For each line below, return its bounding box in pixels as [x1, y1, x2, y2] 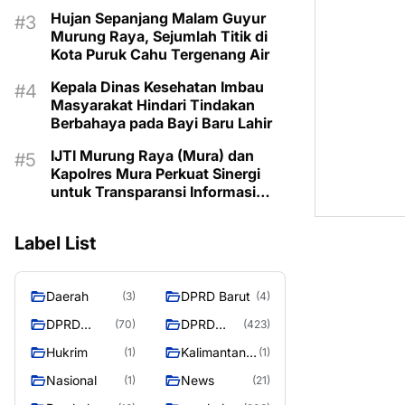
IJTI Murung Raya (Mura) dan [51, 146, 254, 165]
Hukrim [46, 344, 88, 360]
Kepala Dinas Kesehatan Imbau [51, 78, 264, 96]
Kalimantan [181, 344, 246, 360]
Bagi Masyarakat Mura [51, 201, 207, 219]
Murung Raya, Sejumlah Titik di [51, 27, 268, 45]
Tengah [181, 363, 225, 379]
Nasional [46, 372, 97, 388]
